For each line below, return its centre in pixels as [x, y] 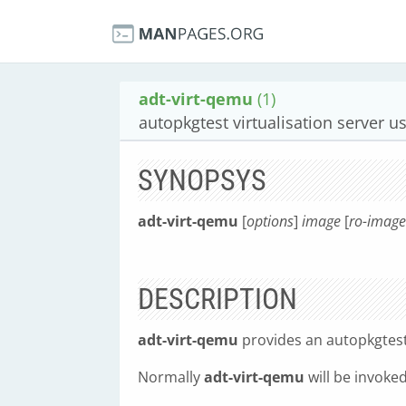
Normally [171, 377]
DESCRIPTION [217, 299]
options [270, 221]
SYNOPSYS [202, 180]
